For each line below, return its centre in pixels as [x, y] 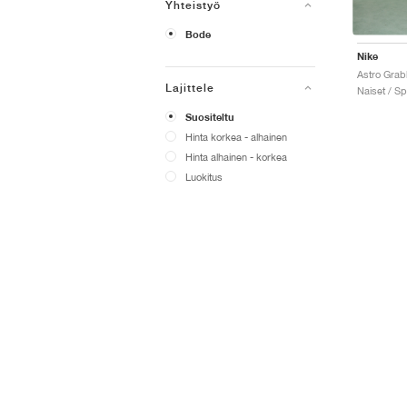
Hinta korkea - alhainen [236, 137]
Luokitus [204, 177]
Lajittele [190, 88]
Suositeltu [210, 117]
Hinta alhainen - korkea [236, 157]
